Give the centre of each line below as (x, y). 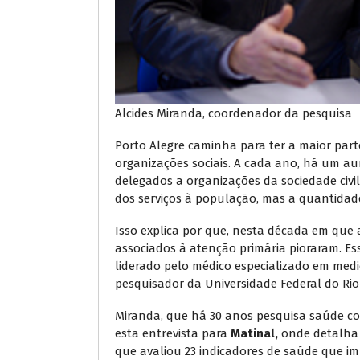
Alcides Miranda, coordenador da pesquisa (233, 113)
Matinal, (254, 333)
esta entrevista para (171, 333)
